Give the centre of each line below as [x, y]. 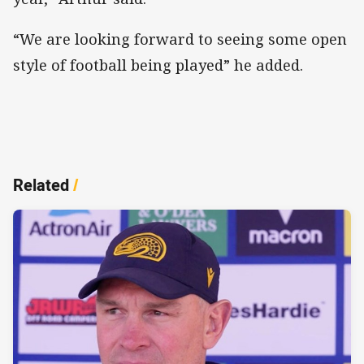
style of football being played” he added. [158, 65]
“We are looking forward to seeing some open [180, 39]
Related [41, 185]
